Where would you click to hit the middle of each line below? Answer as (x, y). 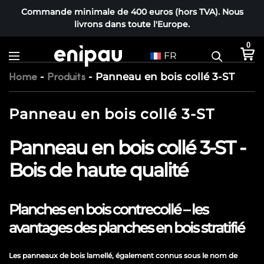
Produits (66, 77)
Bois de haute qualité (98, 170)
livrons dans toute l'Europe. (132, 24)
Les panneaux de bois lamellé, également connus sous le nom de (123, 255)
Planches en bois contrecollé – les (108, 209)
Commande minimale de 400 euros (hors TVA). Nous (132, 12)
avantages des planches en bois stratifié (127, 228)
